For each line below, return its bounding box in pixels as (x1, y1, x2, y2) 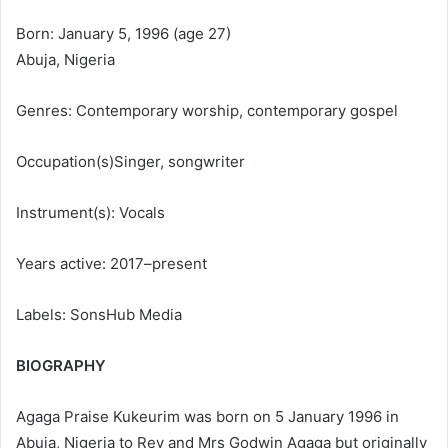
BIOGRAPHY (16, 356, 106, 375)
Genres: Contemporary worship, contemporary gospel (16, 101, 398, 120)
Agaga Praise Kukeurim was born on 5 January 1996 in (16, 407, 399, 426)
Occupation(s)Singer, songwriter (16, 152, 245, 171)
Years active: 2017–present (16, 254, 207, 273)
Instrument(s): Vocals (16, 203, 165, 222)
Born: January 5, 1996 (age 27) (16, 24, 231, 43)
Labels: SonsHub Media (16, 305, 182, 324)
